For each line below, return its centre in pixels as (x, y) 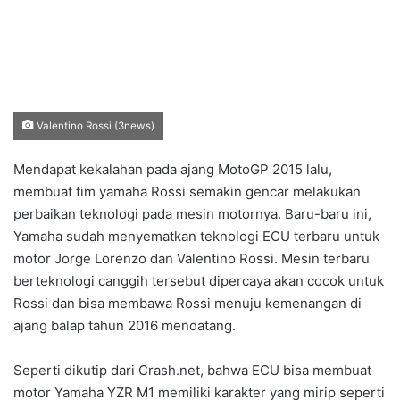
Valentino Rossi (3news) (94, 125)
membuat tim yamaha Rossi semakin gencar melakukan (187, 191)
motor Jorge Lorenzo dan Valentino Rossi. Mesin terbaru (192, 258)
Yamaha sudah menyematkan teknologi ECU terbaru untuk (196, 236)
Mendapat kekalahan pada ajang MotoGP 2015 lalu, (173, 169)
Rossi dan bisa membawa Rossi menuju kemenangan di (187, 303)
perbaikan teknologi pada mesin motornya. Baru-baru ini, (192, 213)
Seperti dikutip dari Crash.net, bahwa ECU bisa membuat (192, 370)
